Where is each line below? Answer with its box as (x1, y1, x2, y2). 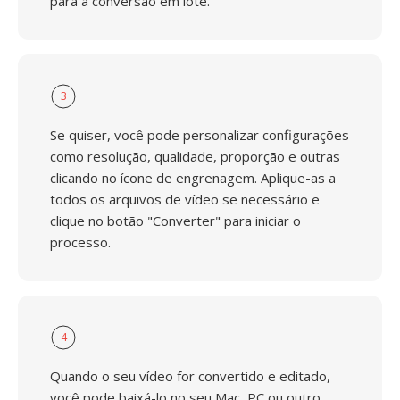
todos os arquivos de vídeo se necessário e (50, 190, 320, 208)
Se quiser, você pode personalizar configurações (50, 126, 349, 144)
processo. (50, 233, 111, 251)
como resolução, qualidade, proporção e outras (50, 147, 340, 165)
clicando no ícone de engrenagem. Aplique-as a (50, 169, 336, 187)
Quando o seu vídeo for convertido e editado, (50, 367, 330, 385)
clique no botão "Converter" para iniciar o (50, 212, 301, 229)
